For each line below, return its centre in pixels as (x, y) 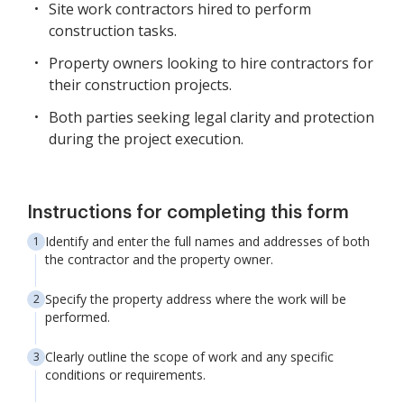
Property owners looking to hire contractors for (211, 63)
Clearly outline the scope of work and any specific (189, 357)
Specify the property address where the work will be (196, 299)
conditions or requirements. (125, 375)
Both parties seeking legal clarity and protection (211, 117)
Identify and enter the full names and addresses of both (207, 241)
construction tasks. (113, 31)
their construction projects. (140, 85)
